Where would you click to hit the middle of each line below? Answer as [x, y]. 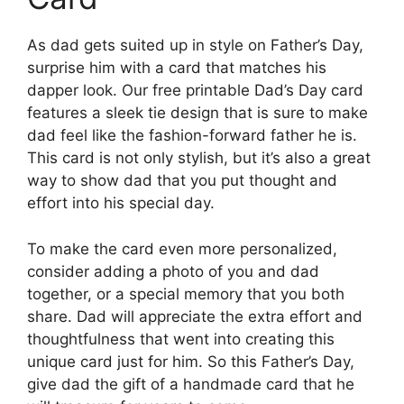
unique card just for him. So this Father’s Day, [191, 361]
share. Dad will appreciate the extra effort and [195, 316]
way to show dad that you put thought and [182, 181]
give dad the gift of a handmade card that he [191, 384]
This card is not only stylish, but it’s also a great [199, 158]
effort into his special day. [121, 203]
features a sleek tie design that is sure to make [197, 113]
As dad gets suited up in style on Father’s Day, [195, 46]
